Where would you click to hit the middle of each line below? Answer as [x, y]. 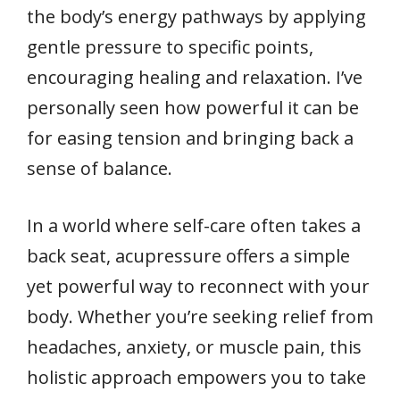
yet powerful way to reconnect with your [198, 286]
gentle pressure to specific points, [170, 46]
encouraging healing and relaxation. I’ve [195, 77]
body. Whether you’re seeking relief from [200, 316]
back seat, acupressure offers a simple [188, 255]
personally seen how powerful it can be [193, 107]
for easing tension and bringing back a [190, 137]
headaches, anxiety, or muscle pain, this [194, 346]
